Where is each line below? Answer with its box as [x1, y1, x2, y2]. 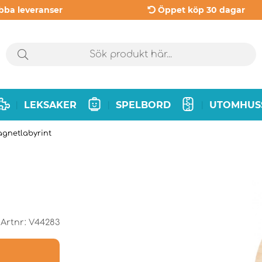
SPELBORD [115, 99, 171, 111]
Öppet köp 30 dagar [157, 5, 245, 15]
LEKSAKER [24, 99, 77, 111]
